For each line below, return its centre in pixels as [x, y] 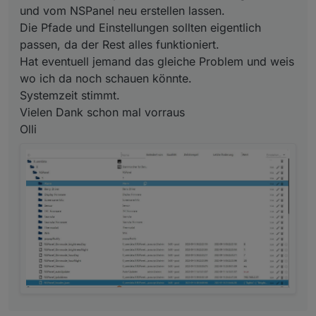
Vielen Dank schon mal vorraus [102, 113]
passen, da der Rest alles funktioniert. [120, 45]
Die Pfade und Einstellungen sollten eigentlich [140, 28]
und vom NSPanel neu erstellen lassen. [122, 11]
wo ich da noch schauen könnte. [106, 79]
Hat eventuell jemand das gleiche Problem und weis [157, 62]
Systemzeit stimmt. [70, 96]
